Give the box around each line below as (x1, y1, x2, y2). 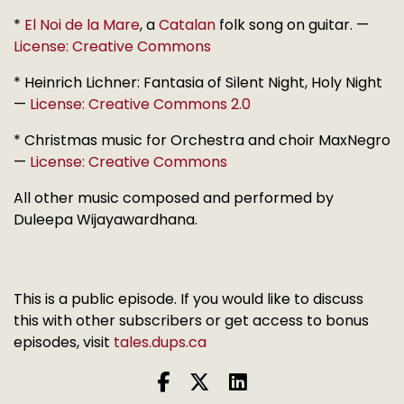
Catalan (159, 14, 216, 35)
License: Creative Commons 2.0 (30, 93, 251, 115)
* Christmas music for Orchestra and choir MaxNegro (14, 129, 390, 151)
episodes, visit (14, 331, 114, 353)
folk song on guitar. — (216, 14, 369, 35)
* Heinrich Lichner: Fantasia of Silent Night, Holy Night (14, 71, 382, 93)
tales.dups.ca (114, 331, 207, 353)
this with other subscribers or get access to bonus (14, 309, 369, 331)
